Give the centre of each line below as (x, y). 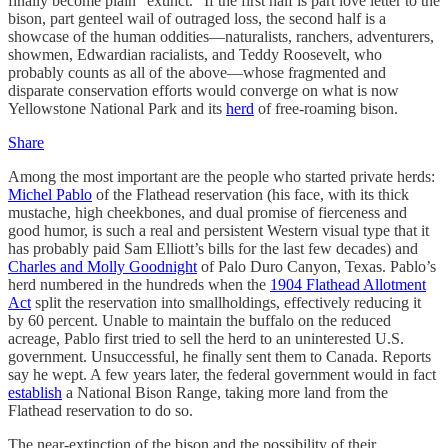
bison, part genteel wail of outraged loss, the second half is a (197, 18)
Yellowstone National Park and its (117, 108)
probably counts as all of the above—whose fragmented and (197, 72)
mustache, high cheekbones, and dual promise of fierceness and (207, 212)
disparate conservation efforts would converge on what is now (203, 90)
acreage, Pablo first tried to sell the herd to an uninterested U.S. (206, 338)
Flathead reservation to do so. (100, 410)
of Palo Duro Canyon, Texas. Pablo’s (316, 266)
